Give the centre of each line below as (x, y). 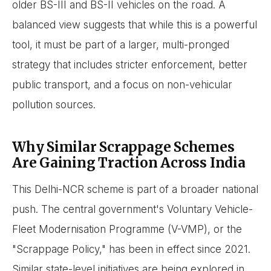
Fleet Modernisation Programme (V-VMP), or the (127, 229)
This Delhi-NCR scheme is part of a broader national (135, 189)
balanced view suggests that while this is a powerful (135, 25)
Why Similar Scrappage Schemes (123, 147)
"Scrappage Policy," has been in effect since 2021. (131, 249)
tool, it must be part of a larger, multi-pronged (121, 45)
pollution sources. (54, 105)
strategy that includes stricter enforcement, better (130, 65)
